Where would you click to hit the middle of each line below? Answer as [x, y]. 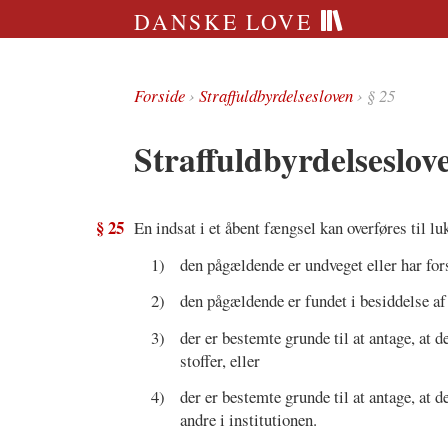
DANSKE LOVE [227, 21]
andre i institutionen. [248, 420]
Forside [160, 95]
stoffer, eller [219, 360]
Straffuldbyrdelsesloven [276, 95]
